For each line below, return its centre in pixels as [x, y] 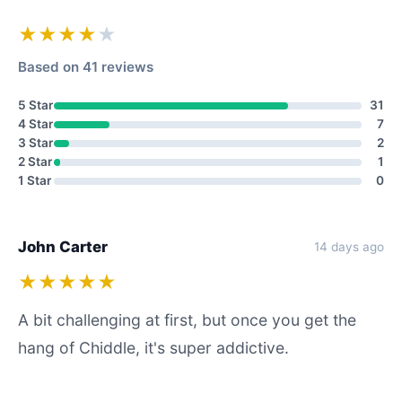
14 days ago [349, 246]
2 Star [35, 162]
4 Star [35, 124]
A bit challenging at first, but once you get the [187, 320]
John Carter [63, 247]
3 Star [35, 143]
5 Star [35, 105]
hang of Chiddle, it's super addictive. [153, 348]
